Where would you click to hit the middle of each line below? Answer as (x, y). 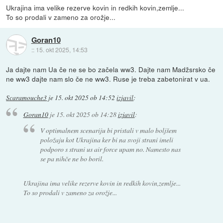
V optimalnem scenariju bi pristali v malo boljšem (109, 130)
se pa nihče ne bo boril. (72, 159)
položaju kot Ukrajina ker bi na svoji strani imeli (107, 140)
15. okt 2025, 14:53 (61, 49)
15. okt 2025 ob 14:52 (85, 98)
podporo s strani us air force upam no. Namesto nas (111, 149)
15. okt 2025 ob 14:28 (86, 114)
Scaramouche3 (27, 98)
